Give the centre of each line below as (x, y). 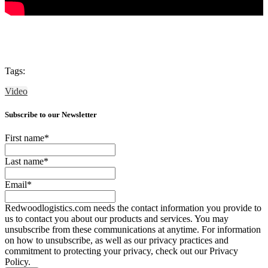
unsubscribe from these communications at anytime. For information (133, 229)
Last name (24, 161)
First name (25, 138)
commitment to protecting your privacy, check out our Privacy (121, 251)
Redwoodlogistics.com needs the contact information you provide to (133, 208)
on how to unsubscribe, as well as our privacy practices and (117, 240)
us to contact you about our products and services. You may (117, 218)
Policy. (18, 261)
